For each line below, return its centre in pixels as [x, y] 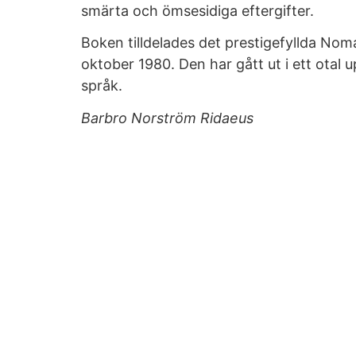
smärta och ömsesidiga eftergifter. [197, 10]
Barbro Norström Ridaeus [167, 118]
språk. [102, 86]
